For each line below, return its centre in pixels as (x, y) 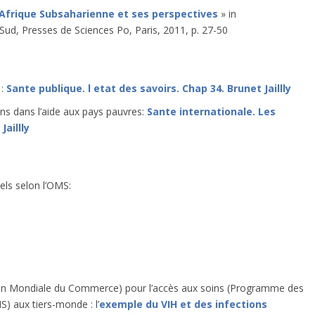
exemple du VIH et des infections (183, 304)
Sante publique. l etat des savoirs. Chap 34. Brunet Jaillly (149, 88)
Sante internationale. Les (211, 111)
